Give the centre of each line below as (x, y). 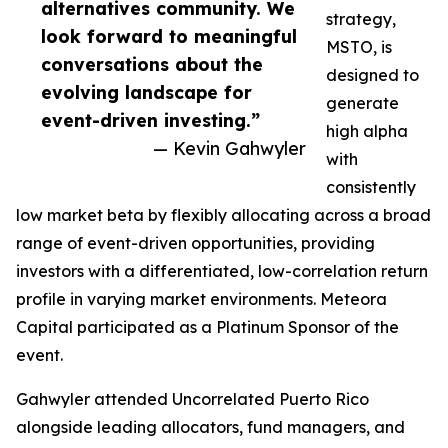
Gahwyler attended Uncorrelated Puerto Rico (192, 399)
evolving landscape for (146, 92)
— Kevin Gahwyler (229, 148)
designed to (372, 75)
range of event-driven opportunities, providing (195, 243)
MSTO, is (359, 47)
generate (362, 103)
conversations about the (152, 64)
